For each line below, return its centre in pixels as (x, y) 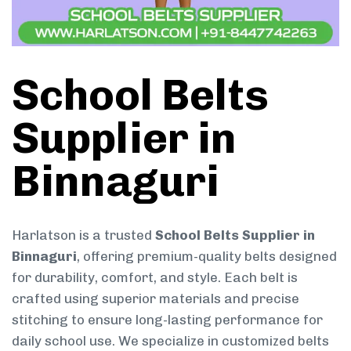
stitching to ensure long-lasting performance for (167, 319)
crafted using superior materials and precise (156, 298)
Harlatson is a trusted (83, 235)
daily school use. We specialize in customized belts (170, 340)
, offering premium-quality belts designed (207, 256)
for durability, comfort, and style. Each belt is (155, 277)
